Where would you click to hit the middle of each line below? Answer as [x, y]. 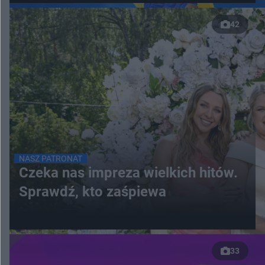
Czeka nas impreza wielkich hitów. [128, 172]
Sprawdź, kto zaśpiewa [93, 191]
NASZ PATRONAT [51, 158]
